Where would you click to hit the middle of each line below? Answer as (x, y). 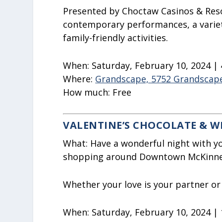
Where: (78, 79)
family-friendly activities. (116, 38)
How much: (88, 92)
